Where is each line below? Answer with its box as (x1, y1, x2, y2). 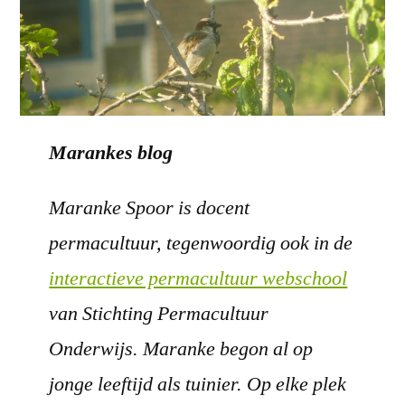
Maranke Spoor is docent (49, 194, 250, 221)
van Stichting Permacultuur (49, 300, 269, 326)
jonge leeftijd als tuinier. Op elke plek (49, 371, 347, 397)
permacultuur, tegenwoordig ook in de (49, 230, 353, 256)
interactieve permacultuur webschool (49, 265, 348, 291)
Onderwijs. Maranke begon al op (49, 335, 314, 362)
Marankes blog (49, 139, 174, 165)
